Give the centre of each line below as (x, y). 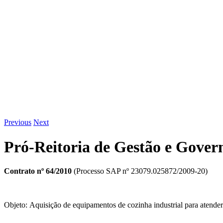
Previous (18, 122)
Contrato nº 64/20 (34, 171)
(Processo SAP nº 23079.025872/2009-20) (141, 171)
